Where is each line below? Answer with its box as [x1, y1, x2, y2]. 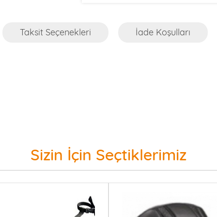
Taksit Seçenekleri [20, 27, 91, 38]
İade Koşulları [136, 27, 190, 38]
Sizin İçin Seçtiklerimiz [31, 145, 186, 164]
